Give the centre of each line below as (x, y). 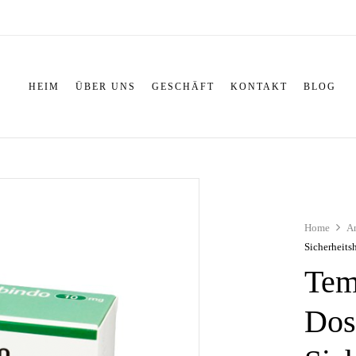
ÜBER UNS (105, 87)
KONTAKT (259, 87)
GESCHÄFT (183, 87)
